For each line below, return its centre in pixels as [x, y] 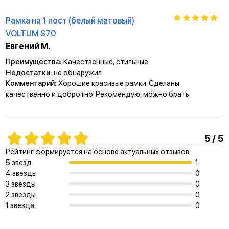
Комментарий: [32, 83]
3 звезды [20, 184]
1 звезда [20, 205]
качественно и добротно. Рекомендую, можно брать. [98, 94]
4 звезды [21, 173]
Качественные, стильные [106, 61]
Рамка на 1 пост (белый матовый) [70, 20]
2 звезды [20, 194]
